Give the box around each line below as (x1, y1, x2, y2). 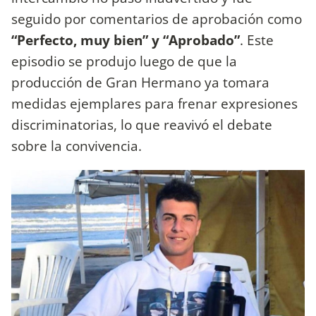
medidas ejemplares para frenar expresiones (11, 94, 298, 114)
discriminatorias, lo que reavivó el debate (11, 115, 272, 135)
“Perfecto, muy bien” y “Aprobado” (11, 30, 240, 50)
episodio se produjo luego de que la (11, 51, 237, 71)
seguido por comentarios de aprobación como (11, 9, 302, 29)
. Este (240, 30, 274, 50)
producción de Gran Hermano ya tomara (11, 73, 269, 92)
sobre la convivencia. (11, 136, 142, 156)
